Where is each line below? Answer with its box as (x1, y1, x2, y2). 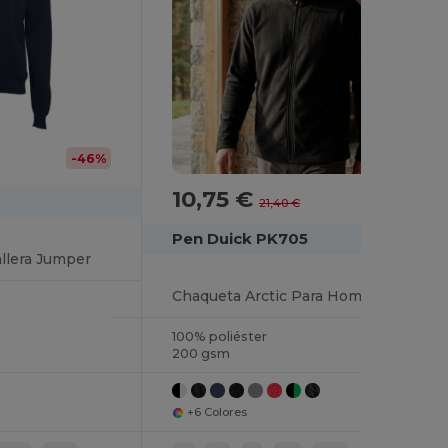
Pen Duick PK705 (171, 229, 308, 248)
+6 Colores (187, 405, 248, 419)
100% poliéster (171, 329, 267, 344)
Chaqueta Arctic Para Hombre (171, 287, 387, 305)
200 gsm (171, 346, 230, 361)
